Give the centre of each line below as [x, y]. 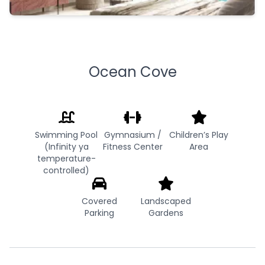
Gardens [166, 213]
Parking [99, 213]
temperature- [66, 159]
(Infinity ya [66, 147]
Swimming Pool [66, 135]
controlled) [66, 171]
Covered [99, 201]
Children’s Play [199, 135]
